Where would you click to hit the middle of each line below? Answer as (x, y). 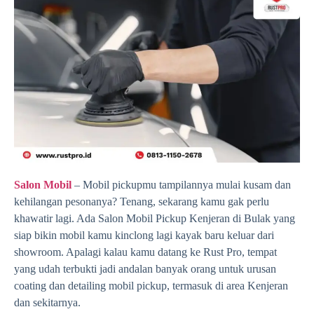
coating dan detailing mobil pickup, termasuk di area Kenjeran (151, 285)
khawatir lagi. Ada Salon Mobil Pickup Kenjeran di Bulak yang (155, 218)
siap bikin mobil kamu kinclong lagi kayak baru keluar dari (144, 235)
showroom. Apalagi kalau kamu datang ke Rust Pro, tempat (145, 252)
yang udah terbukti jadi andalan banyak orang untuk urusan (145, 268)
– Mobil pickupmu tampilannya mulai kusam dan (181, 184)
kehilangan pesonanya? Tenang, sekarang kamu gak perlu (142, 201)
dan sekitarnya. (47, 302)
